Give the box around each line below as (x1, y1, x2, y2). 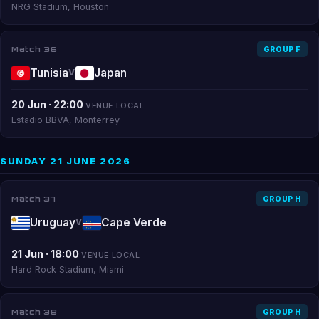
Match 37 (11, 193, 56, 204)
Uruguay (30, 216, 75, 229)
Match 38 (11, 306, 57, 317)
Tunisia (30, 66, 68, 80)
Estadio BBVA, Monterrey (11, 115, 120, 125)
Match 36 (11, 43, 57, 54)
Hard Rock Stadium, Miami (11, 264, 124, 275)
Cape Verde (100, 216, 167, 229)
